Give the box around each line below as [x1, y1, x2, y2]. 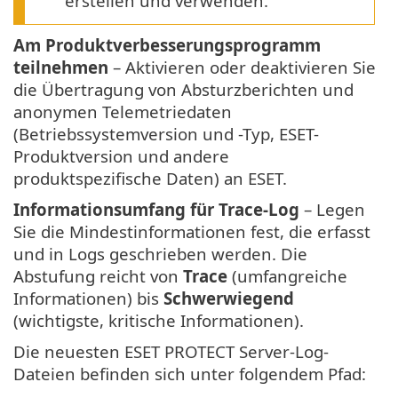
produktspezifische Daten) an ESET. [13, 167, 287, 190]
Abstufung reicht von [13, 265, 183, 288]
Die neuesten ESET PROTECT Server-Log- [13, 340, 329, 363]
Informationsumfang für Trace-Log [13, 198, 299, 221]
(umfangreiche [227, 265, 347, 288]
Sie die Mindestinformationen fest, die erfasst [13, 220, 370, 243]
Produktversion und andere [13, 145, 229, 168]
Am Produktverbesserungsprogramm [13, 34, 321, 57]
